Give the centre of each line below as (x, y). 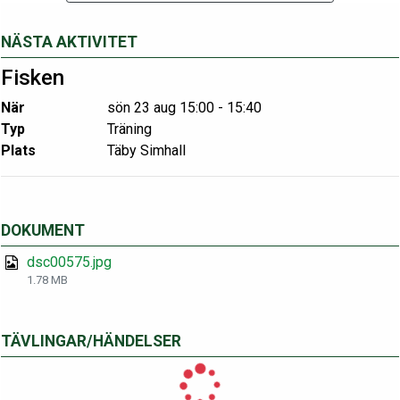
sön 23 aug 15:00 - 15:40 (184, 108)
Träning (129, 129)
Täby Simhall (146, 150)
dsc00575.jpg (70, 262)
